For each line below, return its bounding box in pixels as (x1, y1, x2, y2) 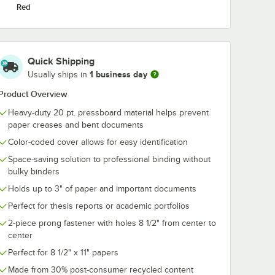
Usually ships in (28, 69, 90, 79)
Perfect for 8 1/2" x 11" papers (8, 248, 118, 257)
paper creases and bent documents (8, 120, 144, 130)
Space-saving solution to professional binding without (8, 155, 211, 164)
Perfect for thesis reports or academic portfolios (8, 201, 190, 211)
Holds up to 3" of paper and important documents (8, 184, 196, 193)
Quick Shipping (28, 56, 95, 67)
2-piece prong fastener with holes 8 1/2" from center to (8, 219, 216, 228)
